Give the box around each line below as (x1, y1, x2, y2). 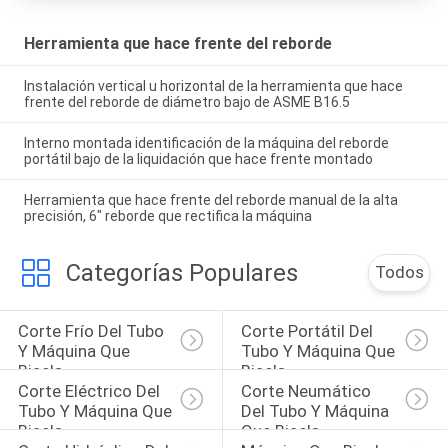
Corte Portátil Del (240, 321, 377, 342)
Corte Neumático (240, 381, 375, 402)
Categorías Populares (65, 258, 298, 287)
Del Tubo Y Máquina (240, 401, 393, 422)
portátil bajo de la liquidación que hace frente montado (23, 151, 373, 168)
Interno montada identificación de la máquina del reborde (23, 135, 389, 152)
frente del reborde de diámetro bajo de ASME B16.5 (23, 94, 350, 111)
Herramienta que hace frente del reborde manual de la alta (23, 192, 398, 209)
